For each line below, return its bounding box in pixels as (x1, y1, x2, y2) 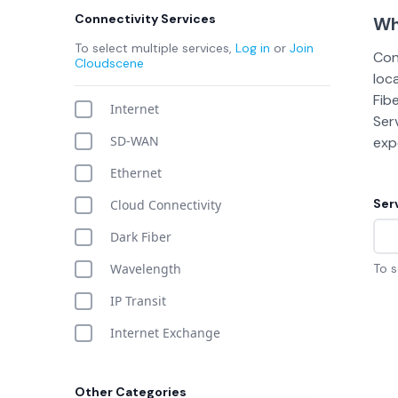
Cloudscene (75, 55, 144, 71)
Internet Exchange (110, 324, 220, 341)
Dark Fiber (110, 228, 171, 245)
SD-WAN (110, 132, 159, 149)
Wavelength (110, 260, 181, 277)
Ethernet (110, 164, 162, 181)
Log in (235, 40, 270, 56)
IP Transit (110, 292, 166, 309)
